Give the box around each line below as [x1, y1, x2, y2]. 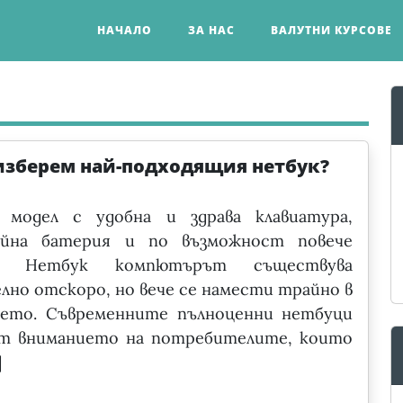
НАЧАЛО [97, 22, 152, 38]
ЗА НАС [188, 22, 235, 38]
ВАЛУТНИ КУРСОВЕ [271, 22, 392, 38]
